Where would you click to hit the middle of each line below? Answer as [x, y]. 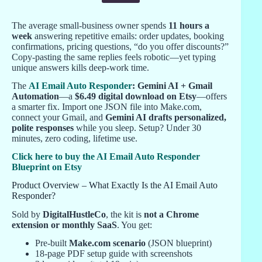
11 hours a [189, 26]
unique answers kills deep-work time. [80, 68]
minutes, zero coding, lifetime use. [75, 138]
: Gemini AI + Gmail [172, 85]
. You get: [135, 225]
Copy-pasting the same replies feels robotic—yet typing [114, 57]
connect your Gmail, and [58, 117]
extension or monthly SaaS [64, 225]
